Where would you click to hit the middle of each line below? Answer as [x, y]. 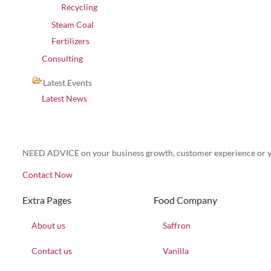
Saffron [176, 225]
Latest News [64, 98]
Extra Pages [47, 200]
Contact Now [47, 175]
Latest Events [67, 83]
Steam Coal [73, 24]
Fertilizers [70, 41]
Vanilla [175, 251]
